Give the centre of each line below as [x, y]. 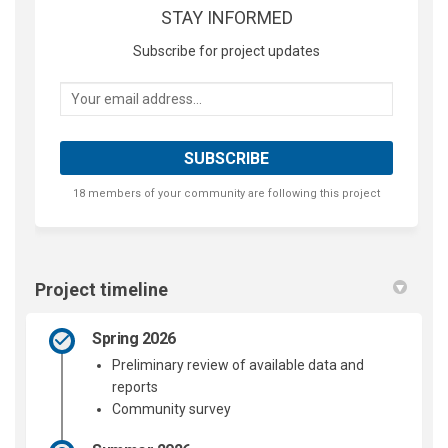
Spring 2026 [134, 338]
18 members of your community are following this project [226, 193]
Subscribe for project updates [226, 50]
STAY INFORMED [226, 17]
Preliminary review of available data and [238, 364]
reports [135, 386]
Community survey [171, 408]
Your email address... [138, 93]
